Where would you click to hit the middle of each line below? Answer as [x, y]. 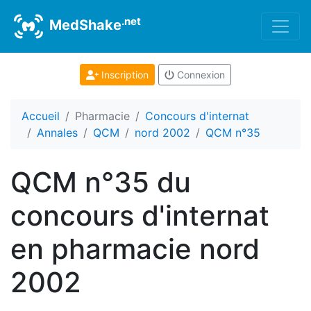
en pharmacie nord [135, 249]
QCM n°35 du [101, 182]
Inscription [123, 75]
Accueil [41, 116]
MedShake [84, 25]
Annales [57, 133]
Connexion [199, 75]
